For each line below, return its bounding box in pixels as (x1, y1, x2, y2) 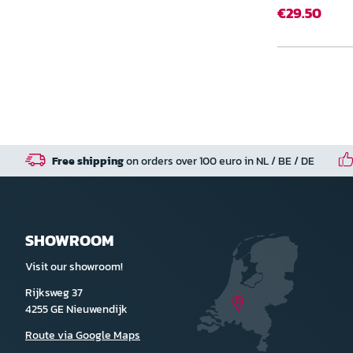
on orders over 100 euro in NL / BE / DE (124, 153, 314, 169)
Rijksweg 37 (25, 284, 83, 301)
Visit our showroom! (25, 258, 123, 275)
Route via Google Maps (25, 327, 140, 344)
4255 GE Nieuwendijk (25, 301, 128, 318)
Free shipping (52, 153, 124, 169)
